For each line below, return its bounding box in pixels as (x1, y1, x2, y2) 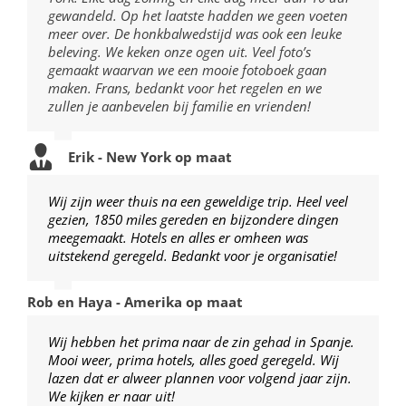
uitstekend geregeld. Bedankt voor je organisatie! (47, 246, 337, 265)
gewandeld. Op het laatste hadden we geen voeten (47, 5, 348, 24)
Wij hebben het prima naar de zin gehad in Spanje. (47, 332, 354, 351)
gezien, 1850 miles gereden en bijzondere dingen (47, 209, 339, 228)
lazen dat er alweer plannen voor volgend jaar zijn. (47, 368, 352, 387)
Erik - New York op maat (68, 147, 232, 166)
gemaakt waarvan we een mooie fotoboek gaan (47, 60, 327, 79)
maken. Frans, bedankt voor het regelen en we (47, 78, 322, 97)
